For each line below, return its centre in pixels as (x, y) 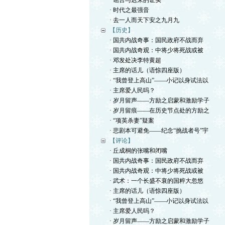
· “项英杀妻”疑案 (132, 121)
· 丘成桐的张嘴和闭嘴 (138, 151)
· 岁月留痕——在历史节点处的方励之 (159, 110)
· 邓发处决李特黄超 (135, 60)
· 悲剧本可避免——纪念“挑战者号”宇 (159, 131)
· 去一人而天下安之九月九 (144, 20)
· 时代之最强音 (129, 10)
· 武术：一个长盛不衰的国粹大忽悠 (156, 181)
